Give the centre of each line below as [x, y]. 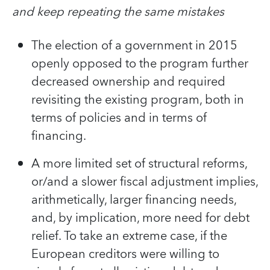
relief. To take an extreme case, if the [129, 236]
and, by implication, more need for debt [140, 218]
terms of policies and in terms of [119, 118]
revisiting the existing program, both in [138, 100]
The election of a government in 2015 [134, 46]
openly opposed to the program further [140, 64]
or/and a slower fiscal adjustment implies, [145, 182]
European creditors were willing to [125, 254]
